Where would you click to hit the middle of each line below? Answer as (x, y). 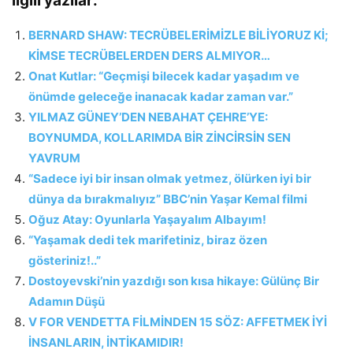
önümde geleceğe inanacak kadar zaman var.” (161, 97)
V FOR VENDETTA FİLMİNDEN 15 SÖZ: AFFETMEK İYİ (178, 322)
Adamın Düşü (67, 301)
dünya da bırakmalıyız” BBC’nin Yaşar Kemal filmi (168, 199)
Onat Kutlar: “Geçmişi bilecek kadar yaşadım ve (164, 76)
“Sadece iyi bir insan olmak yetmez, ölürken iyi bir (170, 178)
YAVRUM (54, 158)
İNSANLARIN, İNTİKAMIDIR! (106, 342)
